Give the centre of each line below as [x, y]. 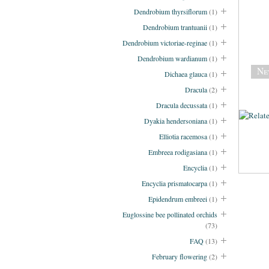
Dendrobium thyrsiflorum [171, 12]
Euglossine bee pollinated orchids [170, 215]
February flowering [180, 257]
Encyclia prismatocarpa [174, 183]
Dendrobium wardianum [172, 59]
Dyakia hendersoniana [176, 121]
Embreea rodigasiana [178, 152]
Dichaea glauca [186, 74]
